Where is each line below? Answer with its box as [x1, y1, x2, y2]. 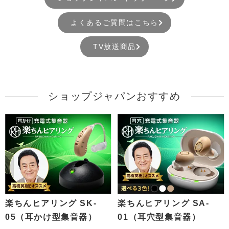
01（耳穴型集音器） [118, 212, 201, 221]
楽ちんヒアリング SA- [118, 198, 210, 208]
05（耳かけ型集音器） [5, 212, 97, 221]
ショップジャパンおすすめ [48, 90, 181, 102]
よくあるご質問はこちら [71, 18, 158, 27]
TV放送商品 [93, 42, 136, 51]
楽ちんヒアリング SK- [5, 198, 97, 208]
